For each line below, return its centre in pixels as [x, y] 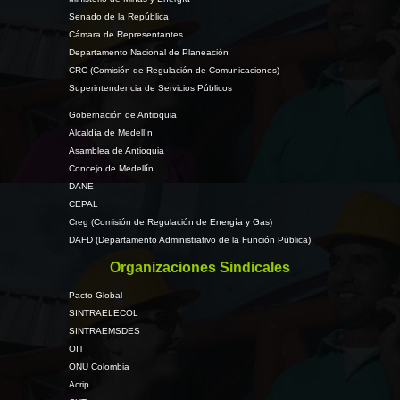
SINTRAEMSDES [104, 331]
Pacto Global [95, 295]
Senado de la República [118, 17]
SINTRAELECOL [103, 313]
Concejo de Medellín [111, 168]
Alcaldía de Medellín [110, 133]
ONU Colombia [99, 367]
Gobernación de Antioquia [122, 115]
